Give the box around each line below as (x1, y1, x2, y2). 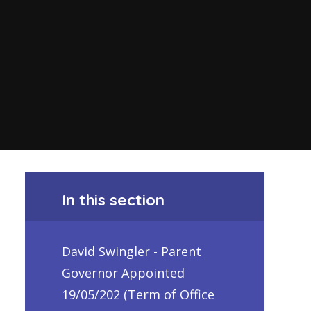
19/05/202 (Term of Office (62, 286, 215, 303)
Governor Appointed (62, 264, 185, 282)
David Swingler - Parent (62, 243, 201, 260)
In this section (62, 189, 165, 210)
